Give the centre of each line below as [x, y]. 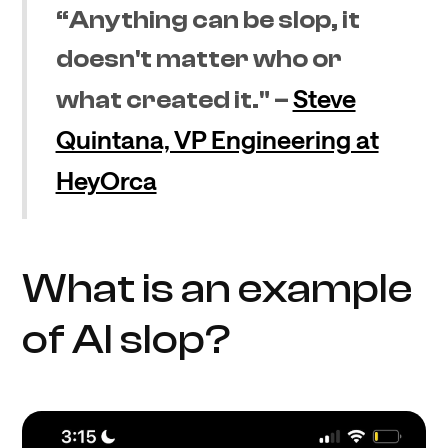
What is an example [217, 288]
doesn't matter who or [198, 59]
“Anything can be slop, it [207, 20]
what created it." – [174, 100]
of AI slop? [127, 339]
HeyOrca [106, 180]
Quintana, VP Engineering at [217, 139]
